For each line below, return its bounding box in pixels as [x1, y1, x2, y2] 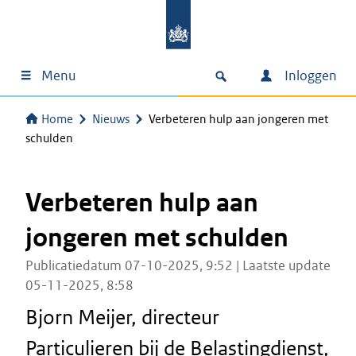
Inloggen [281, 67, 337, 84]
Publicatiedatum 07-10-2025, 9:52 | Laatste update [25, 257, 331, 274]
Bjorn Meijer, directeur [25, 304, 219, 330]
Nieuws [92, 111, 130, 126]
